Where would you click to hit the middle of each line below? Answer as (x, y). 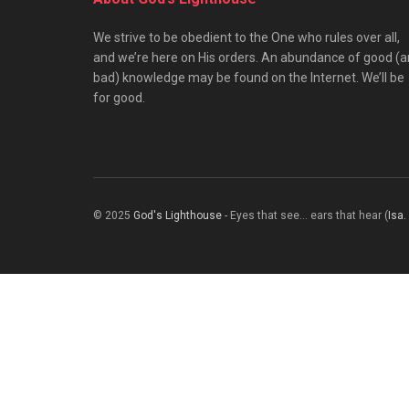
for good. (119, 97)
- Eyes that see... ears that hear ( (305, 215)
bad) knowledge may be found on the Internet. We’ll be (249, 77)
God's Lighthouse (178, 215)
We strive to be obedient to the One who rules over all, (246, 37)
